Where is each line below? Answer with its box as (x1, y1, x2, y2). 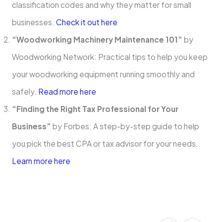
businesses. (11, 17, 56, 27)
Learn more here (11, 156, 70, 166)
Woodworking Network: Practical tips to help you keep (11, 52, 208, 62)
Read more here (38, 87, 96, 97)
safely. (11, 87, 38, 97)
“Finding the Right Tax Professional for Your (11, 104, 178, 114)
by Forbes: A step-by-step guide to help (51, 121, 199, 131)
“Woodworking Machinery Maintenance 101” (11, 35, 182, 45)
